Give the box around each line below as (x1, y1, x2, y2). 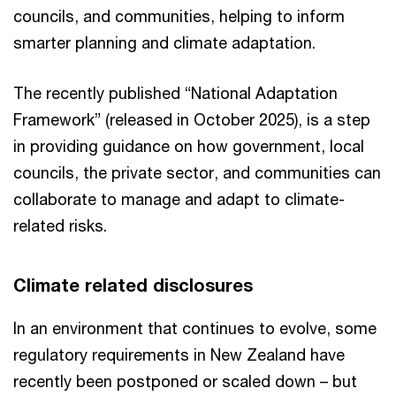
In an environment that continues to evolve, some (13, 318, 377, 338)
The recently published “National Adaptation (13, 83, 338, 103)
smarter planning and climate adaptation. (13, 33, 316, 52)
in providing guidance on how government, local (13, 136, 364, 156)
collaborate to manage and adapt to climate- (13, 189, 345, 209)
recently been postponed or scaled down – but (13, 371, 357, 391)
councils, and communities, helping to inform (13, 6, 345, 26)
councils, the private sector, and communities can (13, 163, 381, 182)
